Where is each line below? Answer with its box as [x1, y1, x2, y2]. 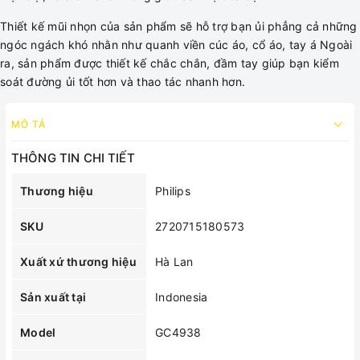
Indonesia [155, 290, 208, 304]
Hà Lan [155, 255, 194, 268]
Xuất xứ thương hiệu [20, 255, 137, 268]
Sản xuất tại [20, 290, 86, 304]
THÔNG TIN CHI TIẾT [11, 150, 135, 166]
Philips [155, 184, 190, 198]
